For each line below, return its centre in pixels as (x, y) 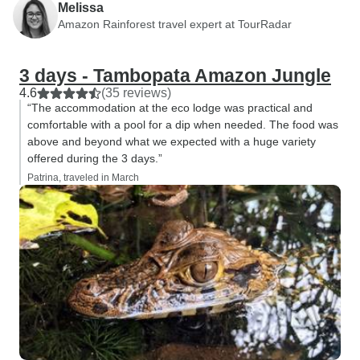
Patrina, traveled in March (83, 178)
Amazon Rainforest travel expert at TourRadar (175, 24)
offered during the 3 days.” (95, 158)
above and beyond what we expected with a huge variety (172, 141)
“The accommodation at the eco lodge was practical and (170, 108)
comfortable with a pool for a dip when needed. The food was (183, 125)
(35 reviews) (136, 93)
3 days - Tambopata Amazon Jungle (175, 76)
